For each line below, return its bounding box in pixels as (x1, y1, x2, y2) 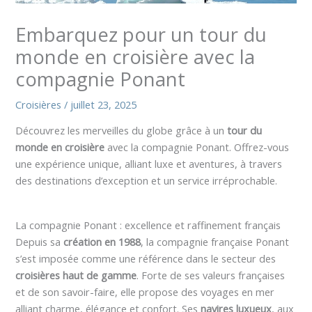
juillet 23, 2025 (70, 97, 137, 111)
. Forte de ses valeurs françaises (136, 268, 286, 283)
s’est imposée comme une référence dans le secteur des (15, 251, 276, 266)
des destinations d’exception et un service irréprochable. (15, 173, 278, 188)
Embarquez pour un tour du (15, 21, 267, 47)
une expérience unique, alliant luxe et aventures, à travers (15, 157, 283, 171)
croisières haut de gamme (15, 268, 137, 283)
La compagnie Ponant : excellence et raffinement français (15, 218, 281, 233)
